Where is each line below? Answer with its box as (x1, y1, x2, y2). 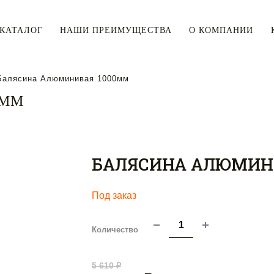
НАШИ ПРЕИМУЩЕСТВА (60, 25, 172, 35)
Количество (92, 224, 138, 234)
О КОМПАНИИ (189, 25, 254, 35)
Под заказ (92, 190, 136, 201)
